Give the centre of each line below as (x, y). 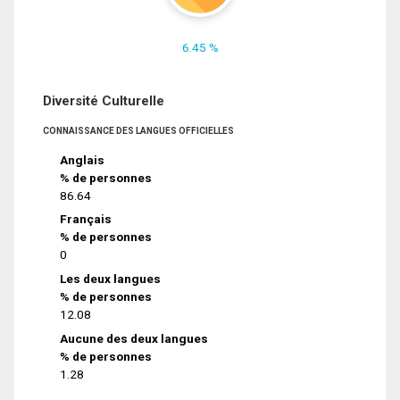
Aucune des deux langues (134, 339)
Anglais (83, 159)
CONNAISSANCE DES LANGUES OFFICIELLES (138, 130)
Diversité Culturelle (104, 100)
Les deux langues (111, 279)
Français (86, 219)
